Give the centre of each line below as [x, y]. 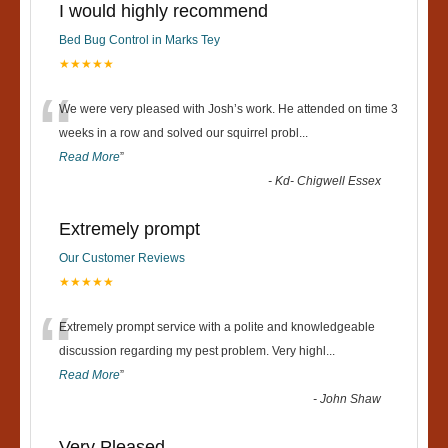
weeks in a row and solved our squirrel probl [179, 133]
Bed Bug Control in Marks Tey [139, 40]
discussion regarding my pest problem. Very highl [192, 351]
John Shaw [351, 399]
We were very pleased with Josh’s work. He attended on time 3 [228, 109]
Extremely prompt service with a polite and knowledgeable [217, 327]
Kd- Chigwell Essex [328, 181]
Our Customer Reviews [122, 258]
